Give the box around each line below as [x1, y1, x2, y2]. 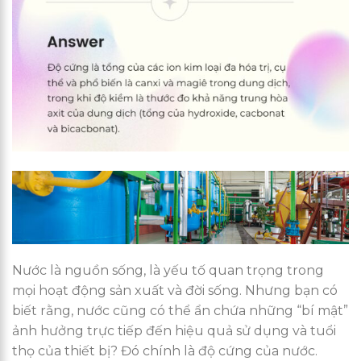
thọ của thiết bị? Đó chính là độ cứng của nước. [12, 342, 317, 359]
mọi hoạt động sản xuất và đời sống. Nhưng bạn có [12, 282, 338, 298]
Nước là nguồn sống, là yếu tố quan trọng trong [12, 262, 324, 278]
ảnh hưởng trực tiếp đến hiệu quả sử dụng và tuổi [12, 322, 336, 338]
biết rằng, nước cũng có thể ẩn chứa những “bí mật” [12, 302, 348, 318]
